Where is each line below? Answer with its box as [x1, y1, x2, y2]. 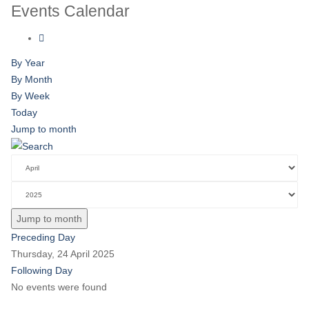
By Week [11, 90, 50, 101]
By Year [11, 57, 45, 68]
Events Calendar [11, 2, 130, 20]
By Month [11, 74, 52, 85]
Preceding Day [11, 232, 75, 243]
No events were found [11, 281, 107, 293]
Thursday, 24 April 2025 [11, 248, 114, 260]
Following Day [11, 265, 72, 277]
